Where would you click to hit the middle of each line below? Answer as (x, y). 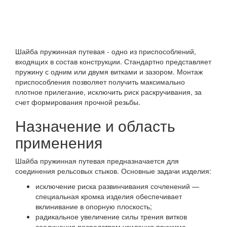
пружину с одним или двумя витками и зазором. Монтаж (109, 71)
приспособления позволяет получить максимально (100, 82)
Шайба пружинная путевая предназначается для (97, 161)
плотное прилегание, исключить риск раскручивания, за (108, 92)
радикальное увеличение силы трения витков (111, 216)
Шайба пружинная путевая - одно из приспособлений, (106, 51)
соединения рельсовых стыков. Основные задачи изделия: (113, 171)
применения (59, 142)
